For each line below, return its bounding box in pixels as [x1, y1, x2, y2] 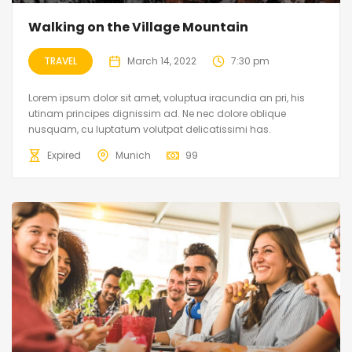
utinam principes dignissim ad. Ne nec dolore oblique [28, 107, 286, 121]
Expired [47, 148, 81, 163]
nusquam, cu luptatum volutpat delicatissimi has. [28, 123, 271, 137]
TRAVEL [44, 54, 77, 68]
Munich [115, 148, 151, 163]
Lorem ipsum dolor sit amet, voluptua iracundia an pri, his [28, 91, 305, 105]
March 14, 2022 [127, 54, 196, 68]
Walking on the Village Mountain [28, 18, 248, 37]
